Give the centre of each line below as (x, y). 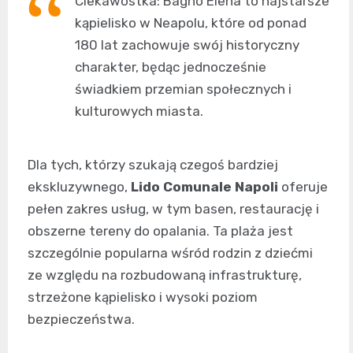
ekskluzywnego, (79, 187)
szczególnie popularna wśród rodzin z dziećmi (170, 253)
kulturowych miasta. (139, 111)
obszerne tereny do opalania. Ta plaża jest (160, 231)
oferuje (303, 187)
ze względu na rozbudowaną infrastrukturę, (165, 275)
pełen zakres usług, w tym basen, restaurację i (173, 209)
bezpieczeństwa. (81, 320)
